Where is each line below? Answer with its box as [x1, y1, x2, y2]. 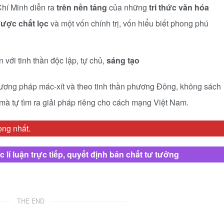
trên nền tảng [56, 1, 107, 13]
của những [107, 1, 149, 13]
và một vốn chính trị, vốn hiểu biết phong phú [48, 17, 208, 29]
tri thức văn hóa [149, 1, 209, 13]
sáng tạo [106, 54, 139, 66]
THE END [16, 196, 44, 205]
